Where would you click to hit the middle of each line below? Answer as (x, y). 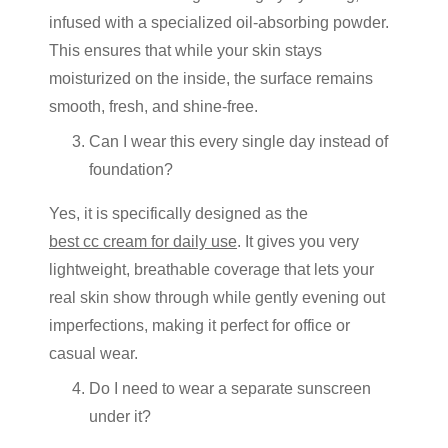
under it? (122, 416)
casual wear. (93, 353)
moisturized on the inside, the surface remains (211, 78)
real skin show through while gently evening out (217, 297)
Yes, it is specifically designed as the (178, 213)
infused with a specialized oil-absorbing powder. (219, 22)
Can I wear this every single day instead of (238, 141)
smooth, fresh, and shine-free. (153, 106)
